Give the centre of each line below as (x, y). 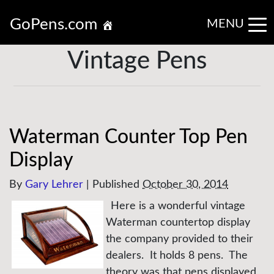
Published (117, 185)
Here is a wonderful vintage (178, 206)
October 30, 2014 (185, 185)
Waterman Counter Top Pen (128, 137)
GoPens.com (56, 24)
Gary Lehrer (54, 185)
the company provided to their (180, 239)
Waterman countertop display (178, 223)
